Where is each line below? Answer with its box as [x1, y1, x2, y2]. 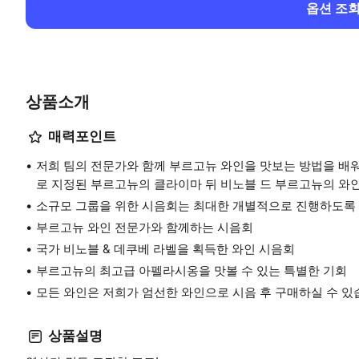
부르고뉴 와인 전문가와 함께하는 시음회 [36, 219, 253, 235]
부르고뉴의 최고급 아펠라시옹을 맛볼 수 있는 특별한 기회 [36, 262, 347, 278]
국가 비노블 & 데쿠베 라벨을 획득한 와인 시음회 [36, 240, 295, 256]
